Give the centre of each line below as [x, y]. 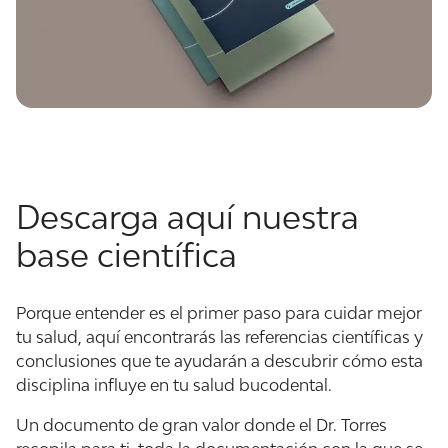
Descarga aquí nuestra [187, 217]
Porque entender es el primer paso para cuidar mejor [219, 312]
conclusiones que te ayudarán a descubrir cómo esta [219, 360]
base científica [126, 255]
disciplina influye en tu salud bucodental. [174, 384]
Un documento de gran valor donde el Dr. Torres [201, 424]
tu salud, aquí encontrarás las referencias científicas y [219, 336]
